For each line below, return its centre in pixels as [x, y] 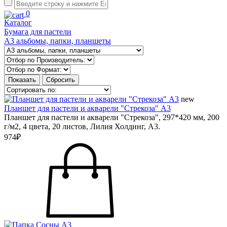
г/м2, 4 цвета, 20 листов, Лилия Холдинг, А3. [82, 126]
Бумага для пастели [38, 32]
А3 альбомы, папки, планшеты [58, 41]
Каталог [18, 23]
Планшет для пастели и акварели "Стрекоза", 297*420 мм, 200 [112, 117]
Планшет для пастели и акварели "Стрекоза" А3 [87, 108]
